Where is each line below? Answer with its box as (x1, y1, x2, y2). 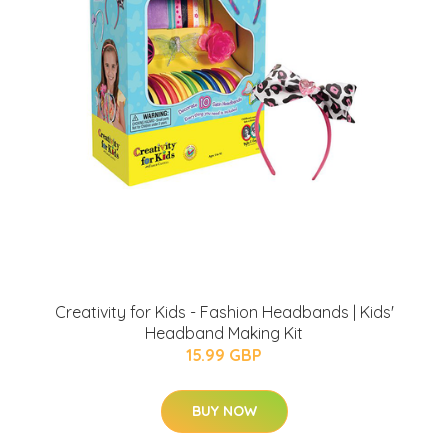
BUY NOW (191, 401, 257, 420)
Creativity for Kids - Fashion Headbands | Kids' (54, 301, 394, 322)
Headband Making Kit (145, 322, 303, 343)
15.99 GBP (186, 344, 262, 365)
